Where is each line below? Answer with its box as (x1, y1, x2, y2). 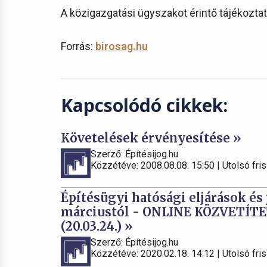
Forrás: (61, 40, 95, 52)
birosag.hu (95, 40, 148, 52)
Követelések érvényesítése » (61, 131, 241, 145)
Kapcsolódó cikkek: (61, 93, 228, 117)
